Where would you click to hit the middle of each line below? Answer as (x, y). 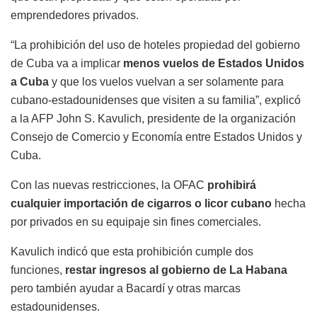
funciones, (38, 270)
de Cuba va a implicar (67, 63)
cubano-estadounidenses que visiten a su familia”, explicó (156, 100)
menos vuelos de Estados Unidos (214, 63)
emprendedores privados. (75, 15)
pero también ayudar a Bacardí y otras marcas (126, 288)
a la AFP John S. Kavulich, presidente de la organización (153, 118)
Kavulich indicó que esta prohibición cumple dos (132, 251)
